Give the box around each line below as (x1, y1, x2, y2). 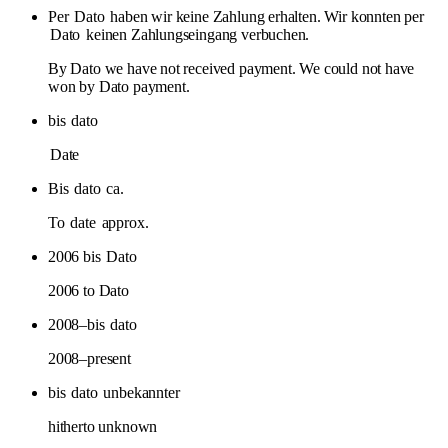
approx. (97, 213, 149, 231)
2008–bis (48, 315, 109, 333)
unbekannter (99, 383, 180, 401)
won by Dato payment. (48, 77, 190, 95)
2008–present (48, 349, 131, 367)
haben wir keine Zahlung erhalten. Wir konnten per (106, 7, 424, 25)
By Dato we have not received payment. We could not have (48, 59, 415, 77)
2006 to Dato (48, 281, 129, 299)
